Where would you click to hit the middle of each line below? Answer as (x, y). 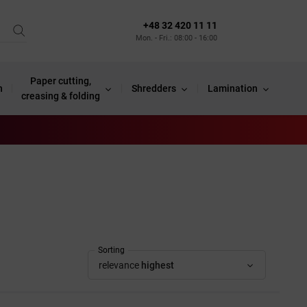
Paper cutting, (61, 81)
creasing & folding (61, 96)
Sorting (111, 250)
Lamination (232, 88)
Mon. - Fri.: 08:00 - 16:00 (176, 38)
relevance (119, 265)
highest (158, 265)
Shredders (153, 88)
